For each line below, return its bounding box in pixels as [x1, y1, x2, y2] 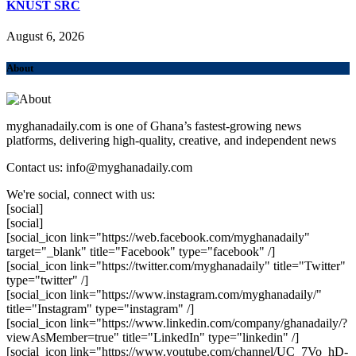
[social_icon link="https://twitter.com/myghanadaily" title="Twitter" [6, 258, 346, 273]
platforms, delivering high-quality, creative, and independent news [6, 133, 336, 147]
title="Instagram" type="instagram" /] [6, 301, 194, 315]
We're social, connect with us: [6, 187, 155, 201]
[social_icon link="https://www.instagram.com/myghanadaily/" [6, 287, 322, 301]
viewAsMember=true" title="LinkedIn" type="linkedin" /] [6, 330, 299, 344]
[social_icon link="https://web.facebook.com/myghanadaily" [6, 230, 310, 244]
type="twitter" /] [6, 273, 88, 287]
